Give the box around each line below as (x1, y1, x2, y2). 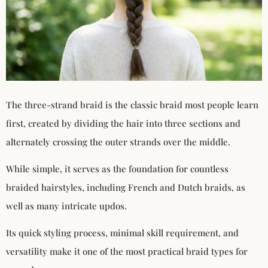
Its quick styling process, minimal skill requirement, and (6, 227, 239, 239)
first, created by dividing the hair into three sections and (6, 117, 240, 129)
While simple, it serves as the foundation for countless (6, 163, 229, 175)
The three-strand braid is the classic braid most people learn (6, 98, 258, 111)
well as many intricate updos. (6, 200, 127, 212)
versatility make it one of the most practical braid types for (6, 245, 248, 258)
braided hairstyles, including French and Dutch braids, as (6, 181, 245, 194)
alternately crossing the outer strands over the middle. (6, 135, 230, 148)
